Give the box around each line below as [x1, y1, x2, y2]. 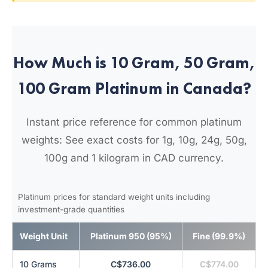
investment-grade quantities [18, 205, 124, 214]
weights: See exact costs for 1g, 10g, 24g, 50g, [21, 134, 247, 146]
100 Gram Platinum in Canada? [17, 78, 251, 99]
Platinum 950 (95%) [90, 231, 172, 241]
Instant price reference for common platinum [26, 116, 242, 128]
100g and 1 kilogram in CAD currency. [44, 152, 224, 164]
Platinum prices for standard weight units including [18, 192, 210, 202]
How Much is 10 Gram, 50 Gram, [13, 52, 255, 73]
